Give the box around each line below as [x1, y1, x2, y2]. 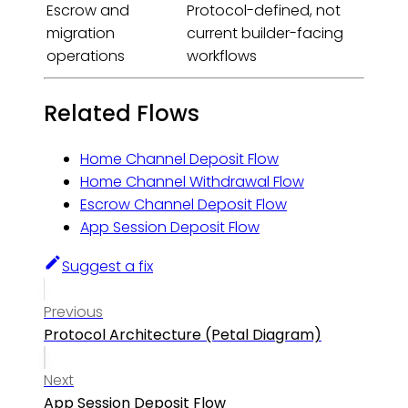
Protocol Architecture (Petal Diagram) [44, 324, 321, 346]
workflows [187, 46, 257, 67]
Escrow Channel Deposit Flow [80, 194, 287, 216]
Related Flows [44, 98, 199, 129]
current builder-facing [187, 23, 343, 45]
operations [46, 46, 125, 67]
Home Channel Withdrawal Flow [80, 171, 304, 193]
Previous [44, 301, 103, 323]
